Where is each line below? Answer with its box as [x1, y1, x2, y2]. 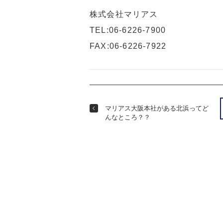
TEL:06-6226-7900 [90, 26, 166, 34]
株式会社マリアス [90, 10, 158, 18]
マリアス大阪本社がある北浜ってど [105, 105, 209, 112]
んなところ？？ [105, 113, 151, 121]
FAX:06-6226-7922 [90, 42, 167, 50]
